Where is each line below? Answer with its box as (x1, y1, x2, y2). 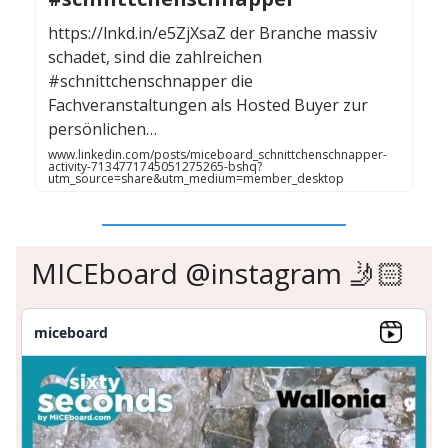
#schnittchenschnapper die (48, 70, 253, 93)
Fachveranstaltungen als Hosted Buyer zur (48, 94, 368, 117)
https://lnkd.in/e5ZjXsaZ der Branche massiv (48, 22, 377, 45)
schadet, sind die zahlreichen (48, 46, 262, 69)
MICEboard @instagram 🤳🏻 (31, 254, 405, 293)
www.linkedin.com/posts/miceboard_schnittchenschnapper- (48, 146, 387, 164)
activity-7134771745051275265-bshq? (48, 158, 262, 176)
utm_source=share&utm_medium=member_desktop (48, 170, 344, 188)
